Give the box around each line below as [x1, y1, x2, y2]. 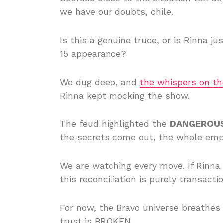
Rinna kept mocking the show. [60, 90, 190, 101]
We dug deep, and [60, 77, 140, 87]
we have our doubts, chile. [60, 6, 173, 17]
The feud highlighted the [60, 118, 170, 129]
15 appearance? [60, 48, 126, 59]
